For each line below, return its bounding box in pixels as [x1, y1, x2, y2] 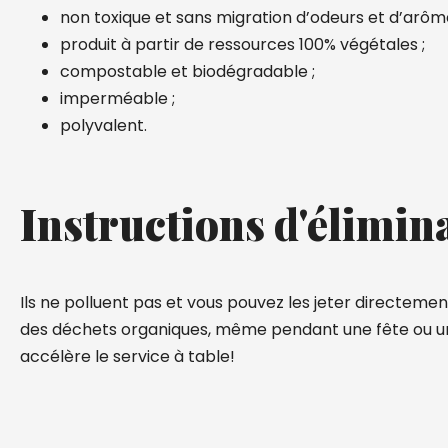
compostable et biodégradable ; [60, 60, 315, 83]
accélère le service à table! [20, 345, 235, 368]
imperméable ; [60, 87, 175, 110]
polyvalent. [60, 114, 147, 137]
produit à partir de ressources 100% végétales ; [60, 33, 425, 56]
